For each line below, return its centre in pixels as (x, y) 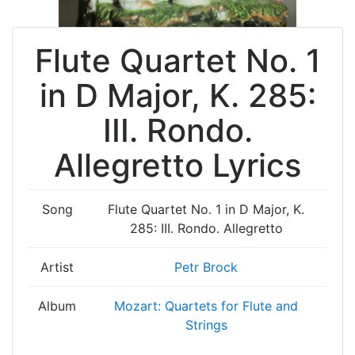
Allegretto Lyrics (177, 165)
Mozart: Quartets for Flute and (206, 306)
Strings (206, 325)
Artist (57, 267)
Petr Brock (206, 267)
